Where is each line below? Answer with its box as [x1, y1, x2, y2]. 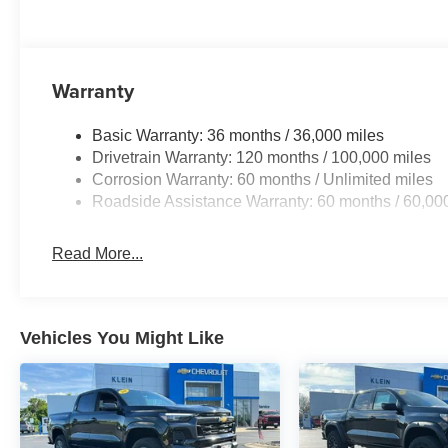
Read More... [52, 244, 144, 262]
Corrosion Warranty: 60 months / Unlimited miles [92, 170, 434, 188]
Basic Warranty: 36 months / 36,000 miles [92, 126, 385, 144]
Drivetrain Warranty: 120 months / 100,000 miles [92, 148, 432, 166]
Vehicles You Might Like [20, 327, 224, 348]
